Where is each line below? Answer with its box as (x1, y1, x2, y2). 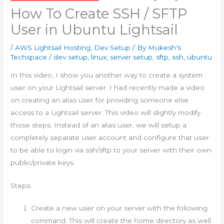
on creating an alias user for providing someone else (10, 95, 189, 104)
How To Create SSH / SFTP (10, 5, 188, 22)
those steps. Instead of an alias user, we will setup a (10, 120, 187, 129)
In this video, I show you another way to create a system (10, 70, 203, 79)
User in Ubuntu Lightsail (10, 21, 178, 38)
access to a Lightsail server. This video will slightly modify (10, 108, 201, 116)
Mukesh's (148, 43, 181, 51)
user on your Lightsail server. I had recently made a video (10, 83, 205, 91)
